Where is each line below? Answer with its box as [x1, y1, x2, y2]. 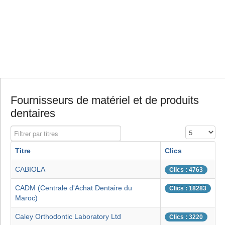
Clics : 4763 [169, 166, 203, 174]
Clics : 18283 [169, 185, 206, 192]
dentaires [11, 107, 55, 120]
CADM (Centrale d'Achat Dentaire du [15, 184, 132, 192]
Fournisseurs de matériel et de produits [11, 94, 199, 107]
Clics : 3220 [169, 213, 203, 221]
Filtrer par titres [11, 127, 57, 135]
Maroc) [15, 194, 38, 202]
